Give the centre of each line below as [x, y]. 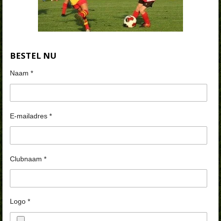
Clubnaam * [28, 159]
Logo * [20, 202]
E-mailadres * [31, 116]
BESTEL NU [33, 55]
